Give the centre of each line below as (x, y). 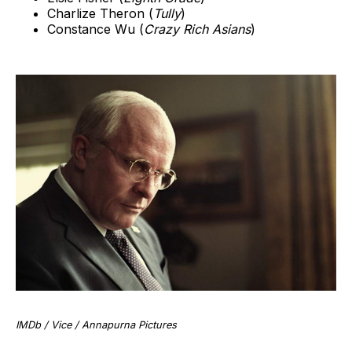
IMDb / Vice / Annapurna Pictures (96, 324)
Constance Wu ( (95, 29)
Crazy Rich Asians (197, 29)
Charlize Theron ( (100, 13)
